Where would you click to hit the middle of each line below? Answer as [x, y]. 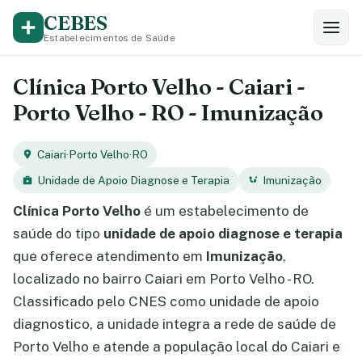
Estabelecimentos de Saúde [109, 38]
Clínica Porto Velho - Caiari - [159, 86]
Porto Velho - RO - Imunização [168, 112]
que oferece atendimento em [109, 256]
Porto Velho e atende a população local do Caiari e [177, 347]
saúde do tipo [58, 234]
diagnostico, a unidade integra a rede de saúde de [175, 324]
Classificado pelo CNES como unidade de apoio [166, 301]
